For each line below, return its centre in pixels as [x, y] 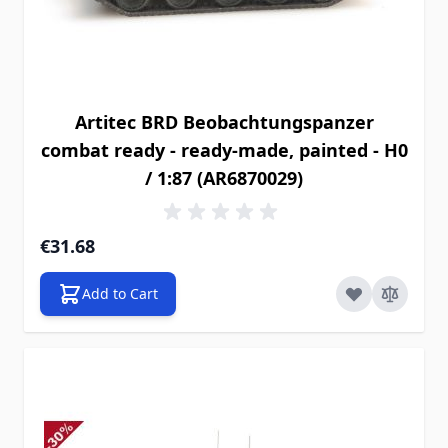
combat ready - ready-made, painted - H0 [224, 150]
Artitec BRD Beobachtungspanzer [224, 122]
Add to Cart [120, 293]
